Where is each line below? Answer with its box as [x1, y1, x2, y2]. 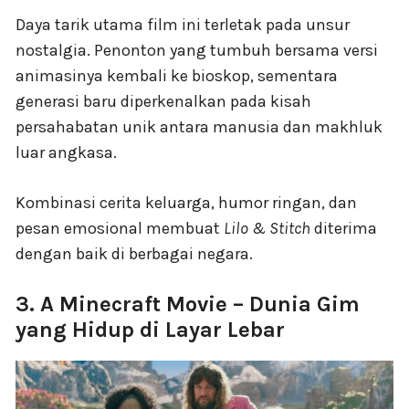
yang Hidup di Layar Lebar [16, 316, 285, 342]
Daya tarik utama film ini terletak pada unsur [16, 14, 350, 35]
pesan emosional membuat [16, 217, 224, 238]
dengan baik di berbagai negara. [16, 243, 253, 264]
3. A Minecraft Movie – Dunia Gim [16, 290, 360, 317]
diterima [310, 217, 377, 238]
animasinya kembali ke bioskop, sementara [16, 65, 338, 86]
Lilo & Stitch [224, 217, 310, 238]
